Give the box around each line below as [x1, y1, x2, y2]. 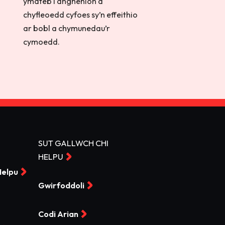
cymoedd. [23, 37, 60, 47]
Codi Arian [38, 209, 78, 219]
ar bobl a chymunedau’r [23, 23, 110, 33]
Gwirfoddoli [38, 180, 84, 190]
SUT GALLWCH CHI [38, 138, 108, 148]
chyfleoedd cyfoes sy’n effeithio [23, 10, 138, 20]
